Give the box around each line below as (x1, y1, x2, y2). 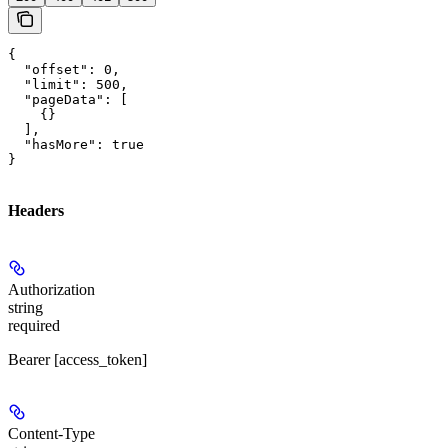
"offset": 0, (8, 62, 120, 78)
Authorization (8, 280, 95, 298)
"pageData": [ (8, 92, 128, 108)
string (8, 298, 43, 316)
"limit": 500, (8, 77, 128, 93)
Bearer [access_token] (8, 350, 147, 368)
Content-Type (8, 424, 95, 442)
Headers (8, 201, 64, 219)
